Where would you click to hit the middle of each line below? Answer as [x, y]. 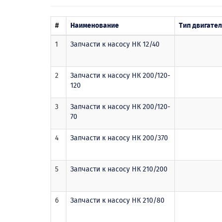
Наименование [95, 25]
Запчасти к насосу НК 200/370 [119, 138]
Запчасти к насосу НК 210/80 [117, 200]
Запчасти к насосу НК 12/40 [115, 44]
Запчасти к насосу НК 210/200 [119, 169]
